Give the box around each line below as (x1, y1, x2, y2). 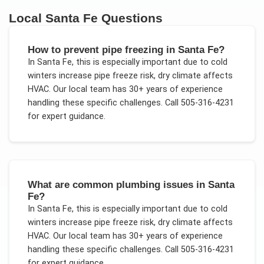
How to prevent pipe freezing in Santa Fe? (27, 44, 225, 56)
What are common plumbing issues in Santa (27, 178, 235, 190)
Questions (98, 11, 163, 25)
